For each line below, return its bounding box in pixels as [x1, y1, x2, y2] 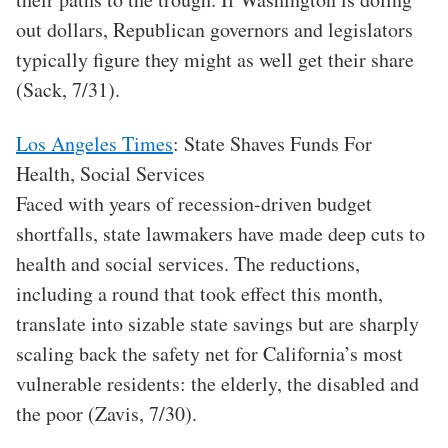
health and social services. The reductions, [16, 250, 360, 278]
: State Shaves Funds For [173, 130, 372, 158]
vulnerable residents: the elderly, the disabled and [16, 370, 419, 398]
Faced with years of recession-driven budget [16, 190, 372, 218]
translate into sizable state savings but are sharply [16, 310, 419, 338]
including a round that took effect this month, [16, 280, 383, 308]
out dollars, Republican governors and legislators [16, 16, 413, 44]
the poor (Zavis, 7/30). [16, 400, 197, 428]
